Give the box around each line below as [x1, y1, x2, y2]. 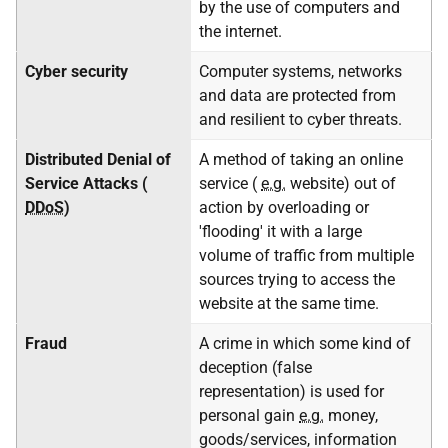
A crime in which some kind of [199, 334, 411, 353]
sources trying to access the [199, 270, 395, 289]
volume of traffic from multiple [199, 246, 414, 265]
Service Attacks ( [25, 174, 148, 193]
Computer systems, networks [199, 62, 402, 81]
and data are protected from [199, 86, 396, 105]
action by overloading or [199, 198, 369, 217]
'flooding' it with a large [199, 222, 362, 241]
